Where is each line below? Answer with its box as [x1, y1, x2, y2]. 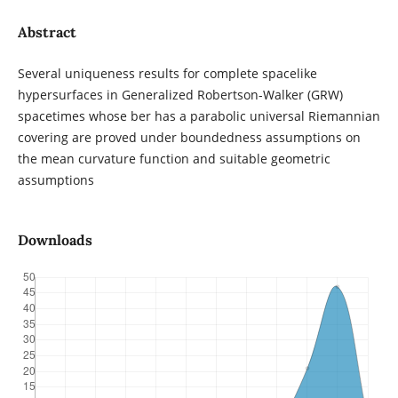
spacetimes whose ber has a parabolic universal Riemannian [17, 107, 380, 125]
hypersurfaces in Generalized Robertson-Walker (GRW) [17, 86, 343, 104]
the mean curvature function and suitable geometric [17, 150, 330, 168]
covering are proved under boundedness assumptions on [17, 129, 361, 147]
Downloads [17, 231, 92, 250]
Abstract [17, 23, 76, 41]
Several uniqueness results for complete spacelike [17, 65, 317, 83]
